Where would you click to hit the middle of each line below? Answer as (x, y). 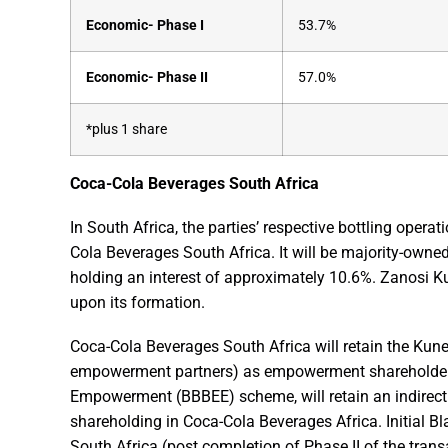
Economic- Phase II (147, 78)
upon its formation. (137, 303)
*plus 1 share (126, 130)
